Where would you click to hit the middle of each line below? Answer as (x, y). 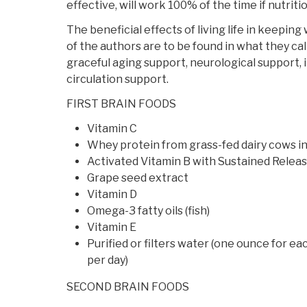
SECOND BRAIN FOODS (128, 287)
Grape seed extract (138, 178)
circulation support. (118, 79)
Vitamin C (112, 129)
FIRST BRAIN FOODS (121, 104)
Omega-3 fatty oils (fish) (148, 211)
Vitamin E (112, 228)
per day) (108, 260)
